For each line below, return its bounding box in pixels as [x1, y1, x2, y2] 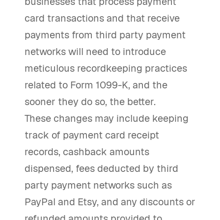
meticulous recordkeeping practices [25, 62, 187, 75]
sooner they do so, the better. [25, 95, 156, 108]
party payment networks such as [25, 179, 172, 192]
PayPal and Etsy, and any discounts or [25, 195, 195, 208]
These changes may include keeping [25, 112, 189, 125]
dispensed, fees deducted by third [25, 162, 178, 175]
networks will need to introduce [25, 45, 166, 58]
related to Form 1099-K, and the [25, 79, 167, 91]
